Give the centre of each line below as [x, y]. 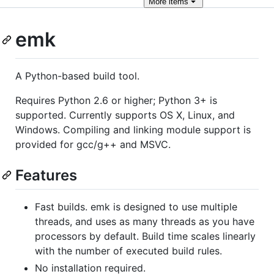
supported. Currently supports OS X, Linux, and [125, 115]
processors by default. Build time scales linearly [145, 236]
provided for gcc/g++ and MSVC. [93, 144]
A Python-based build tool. [77, 76]
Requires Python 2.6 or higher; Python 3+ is [116, 100]
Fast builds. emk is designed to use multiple [136, 206]
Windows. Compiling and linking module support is [133, 129]
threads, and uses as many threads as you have [145, 221]
